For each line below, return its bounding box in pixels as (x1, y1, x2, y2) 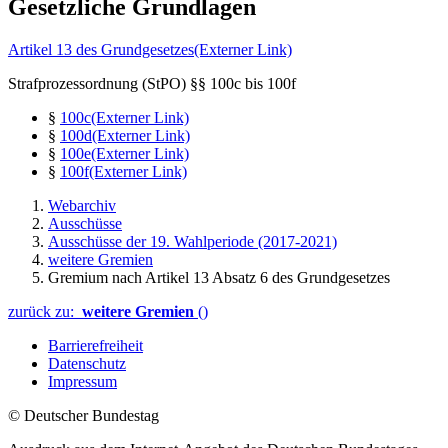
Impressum (48, 372, 117, 390)
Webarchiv (48, 196, 116, 214)
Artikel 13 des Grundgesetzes (8, 40, 194, 58)
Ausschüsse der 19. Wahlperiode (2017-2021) (48, 232, 337, 250)
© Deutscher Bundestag (8, 406, 159, 424)
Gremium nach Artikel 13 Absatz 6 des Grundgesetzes (48, 268, 390, 286)
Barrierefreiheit (48, 336, 143, 354)
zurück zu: (8, 302, 82, 320)
